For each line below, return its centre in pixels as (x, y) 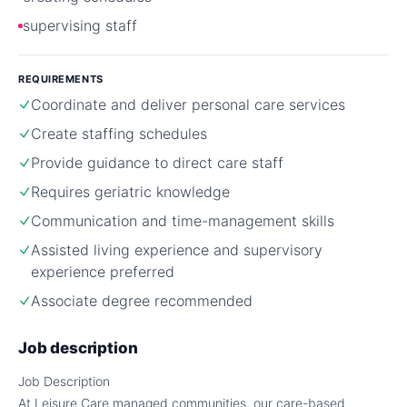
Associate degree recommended (142, 301)
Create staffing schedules (119, 134)
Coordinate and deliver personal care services (188, 104)
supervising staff (80, 25)
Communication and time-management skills (183, 221)
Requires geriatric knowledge (130, 192)
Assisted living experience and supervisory (177, 250)
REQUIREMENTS (61, 79)
